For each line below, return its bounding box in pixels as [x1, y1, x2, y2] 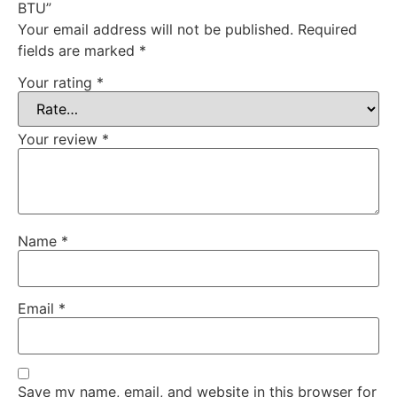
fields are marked [18, 42, 139, 60]
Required [298, 20, 357, 39]
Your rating [18, 73, 97, 91]
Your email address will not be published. [18, 20, 293, 39]
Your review [18, 129, 102, 148]
